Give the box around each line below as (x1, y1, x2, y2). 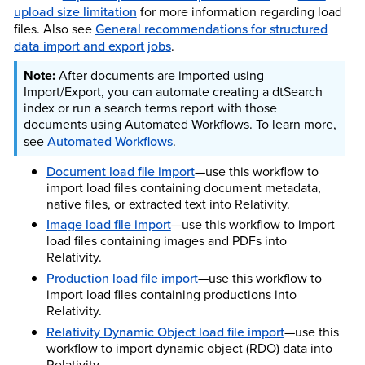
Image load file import (46, 215, 171, 234)
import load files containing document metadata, (46, 178, 321, 197)
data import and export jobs (13, 36, 171, 55)
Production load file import (46, 269, 198, 288)
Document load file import (46, 161, 195, 180)
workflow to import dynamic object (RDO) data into (46, 338, 332, 358)
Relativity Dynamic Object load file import (46, 322, 284, 341)
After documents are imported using (58, 65, 264, 85)
